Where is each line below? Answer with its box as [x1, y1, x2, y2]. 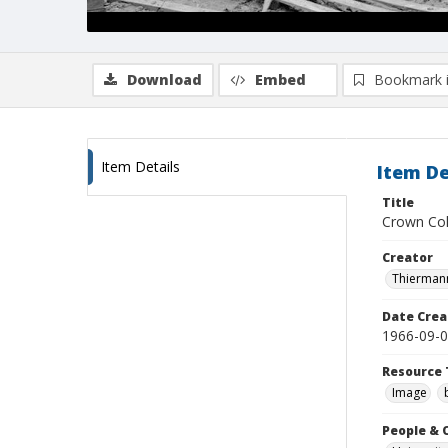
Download [127, 70, 202, 89]
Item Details [101, 157, 180, 176]
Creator [382, 249, 433, 266]
